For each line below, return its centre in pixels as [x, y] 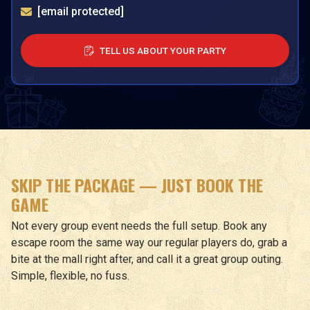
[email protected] [81, 11]
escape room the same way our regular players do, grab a [149, 243]
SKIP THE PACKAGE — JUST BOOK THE [137, 185]
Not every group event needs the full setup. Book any [139, 226]
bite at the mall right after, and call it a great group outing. [147, 259]
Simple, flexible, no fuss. [70, 276]
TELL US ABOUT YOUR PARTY [163, 51]
